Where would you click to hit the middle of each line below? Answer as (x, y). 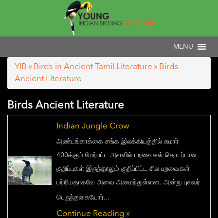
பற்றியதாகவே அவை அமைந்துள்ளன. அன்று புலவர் (128, 183)
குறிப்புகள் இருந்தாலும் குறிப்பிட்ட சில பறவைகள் (123, 169)
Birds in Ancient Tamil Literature (93, 67)
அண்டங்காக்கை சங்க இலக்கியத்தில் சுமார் (118, 142)
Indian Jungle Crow (93, 127)
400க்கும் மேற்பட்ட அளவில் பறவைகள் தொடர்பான (127, 155)
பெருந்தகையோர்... (83, 198)
